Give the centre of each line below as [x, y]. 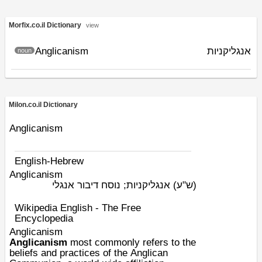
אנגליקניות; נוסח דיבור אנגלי [113, 185]
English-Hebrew [49, 161]
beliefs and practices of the [70, 253]
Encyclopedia [44, 218]
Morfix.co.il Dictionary [47, 25]
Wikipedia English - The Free [78, 208]
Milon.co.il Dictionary [44, 105]
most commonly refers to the [132, 242]
